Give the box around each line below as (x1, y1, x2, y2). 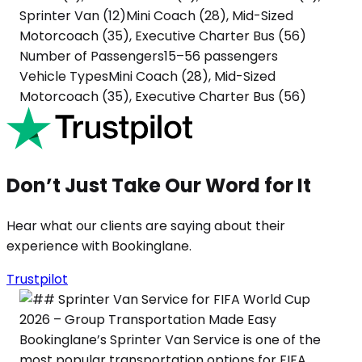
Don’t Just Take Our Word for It (6, 172, 311, 200)
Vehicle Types (19, 67, 108, 86)
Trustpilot (6, 270, 68, 289)
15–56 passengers (164, 47, 278, 66)
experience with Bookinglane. (6, 237, 192, 256)
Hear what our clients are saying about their (6, 217, 285, 236)
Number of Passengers (19, 47, 164, 66)
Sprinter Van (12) (19, 6, 126, 26)
